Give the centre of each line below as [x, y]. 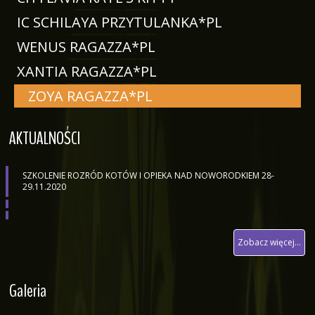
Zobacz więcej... [269, 242]
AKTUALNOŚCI [45, 138]
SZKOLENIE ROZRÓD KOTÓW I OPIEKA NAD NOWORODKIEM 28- [148, 175]
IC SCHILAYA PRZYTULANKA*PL [120, 22]
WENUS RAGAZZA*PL [86, 47]
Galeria [28, 291]
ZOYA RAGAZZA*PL [90, 96]
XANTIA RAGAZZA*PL [87, 71]
